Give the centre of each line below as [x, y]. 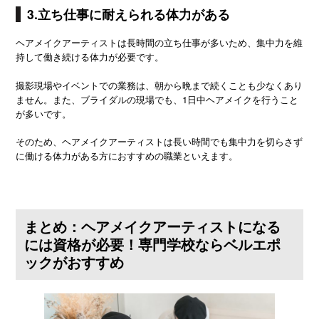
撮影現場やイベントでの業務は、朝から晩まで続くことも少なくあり [159, 85]
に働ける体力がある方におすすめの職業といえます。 [127, 156]
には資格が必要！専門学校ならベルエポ [153, 244]
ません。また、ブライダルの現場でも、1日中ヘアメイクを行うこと [157, 99]
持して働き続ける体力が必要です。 [90, 57]
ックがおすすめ [74, 262]
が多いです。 [44, 113]
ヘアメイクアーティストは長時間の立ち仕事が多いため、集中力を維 [159, 43]
